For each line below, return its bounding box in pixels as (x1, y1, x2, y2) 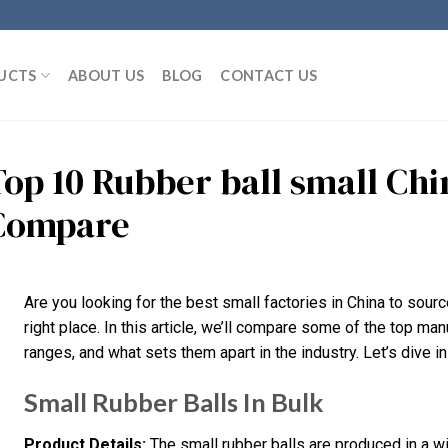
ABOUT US (67, 66, 145, 84)
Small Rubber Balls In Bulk (24, 386, 323, 417)
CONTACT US (220, 66, 318, 84)
